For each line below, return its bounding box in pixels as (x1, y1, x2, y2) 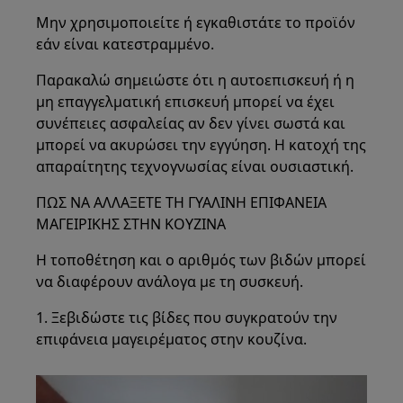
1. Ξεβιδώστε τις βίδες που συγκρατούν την (36, 308, 338, 327)
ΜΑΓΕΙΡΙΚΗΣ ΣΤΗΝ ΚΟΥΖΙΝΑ (36, 214, 227, 234)
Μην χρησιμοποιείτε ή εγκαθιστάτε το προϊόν (36, 13, 356, 32)
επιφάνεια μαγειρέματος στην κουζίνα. (36, 329, 308, 349)
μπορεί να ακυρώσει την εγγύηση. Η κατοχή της (36, 135, 367, 155)
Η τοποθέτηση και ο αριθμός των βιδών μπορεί (36, 250, 367, 270)
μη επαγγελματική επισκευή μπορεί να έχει (36, 92, 336, 112)
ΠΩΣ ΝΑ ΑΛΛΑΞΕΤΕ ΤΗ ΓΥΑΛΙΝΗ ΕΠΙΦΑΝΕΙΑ (36, 193, 327, 212)
